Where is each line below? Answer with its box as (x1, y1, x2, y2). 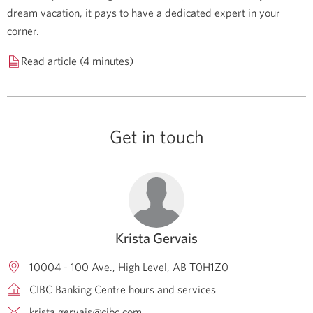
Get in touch (109, 126, 204, 149)
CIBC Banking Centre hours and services (29, 282, 216, 297)
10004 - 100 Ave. (29, 260, 112, 275)
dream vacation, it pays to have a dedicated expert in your (7, 6, 280, 20)
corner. (7, 24, 39, 38)
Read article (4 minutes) (21, 54, 133, 68)
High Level (118, 260, 167, 275)
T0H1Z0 (189, 260, 228, 275)
